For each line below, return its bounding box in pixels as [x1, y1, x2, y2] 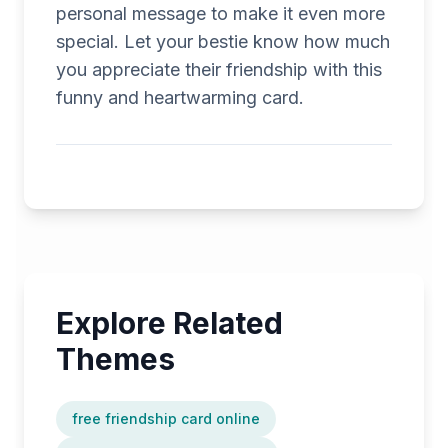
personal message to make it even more [56, 3, 385, 25]
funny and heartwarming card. [56, 87, 304, 109]
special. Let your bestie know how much [56, 31, 390, 53]
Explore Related [56, 305, 283, 342]
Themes [56, 341, 175, 378]
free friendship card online [72, 410, 260, 428]
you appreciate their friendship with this [56, 59, 382, 81]
